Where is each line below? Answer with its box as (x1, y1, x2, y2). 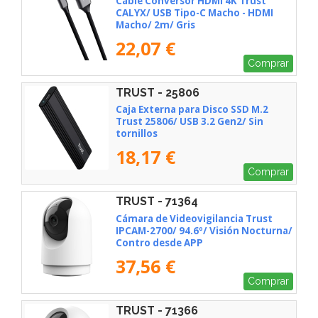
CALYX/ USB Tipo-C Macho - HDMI (116, 6, 273, 19)
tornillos (116, 127, 158, 141)
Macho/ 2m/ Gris (116, 18, 195, 31)
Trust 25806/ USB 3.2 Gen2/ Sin (116, 115, 263, 128)
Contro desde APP (116, 236, 203, 250)
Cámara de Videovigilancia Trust (116, 212, 273, 226)
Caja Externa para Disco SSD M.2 (116, 103, 268, 116)
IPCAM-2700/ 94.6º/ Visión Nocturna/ (116, 224, 292, 238)
